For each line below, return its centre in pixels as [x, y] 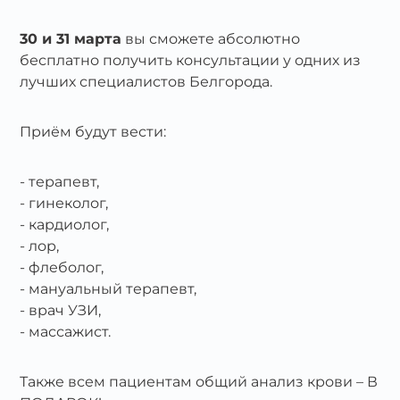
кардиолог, [69, 225]
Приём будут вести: [93, 132]
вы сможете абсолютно [211, 39]
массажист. [70, 332]
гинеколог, [69, 203]
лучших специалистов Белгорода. [146, 82]
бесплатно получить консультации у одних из [191, 60]
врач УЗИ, [65, 310]
